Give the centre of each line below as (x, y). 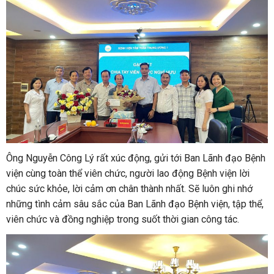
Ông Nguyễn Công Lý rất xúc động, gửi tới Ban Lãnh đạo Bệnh (136, 158)
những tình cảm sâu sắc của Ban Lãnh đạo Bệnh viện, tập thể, (135, 204)
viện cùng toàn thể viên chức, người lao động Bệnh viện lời (128, 173)
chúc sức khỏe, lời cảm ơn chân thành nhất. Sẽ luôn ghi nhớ (129, 188)
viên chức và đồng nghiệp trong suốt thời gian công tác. (123, 219)
